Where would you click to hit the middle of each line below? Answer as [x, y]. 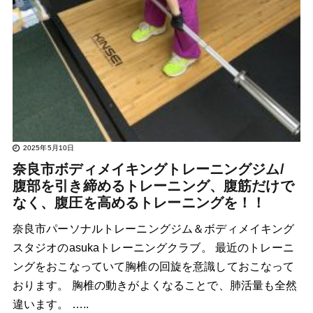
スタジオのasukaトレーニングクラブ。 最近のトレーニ [153, 248]
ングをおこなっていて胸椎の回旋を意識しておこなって [153, 267]
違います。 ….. [51, 305]
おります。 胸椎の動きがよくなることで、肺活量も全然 [155, 286]
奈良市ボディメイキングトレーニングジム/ [148, 169]
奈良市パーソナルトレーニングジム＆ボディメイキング [153, 229]
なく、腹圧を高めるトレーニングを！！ [139, 203]
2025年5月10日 [49, 148]
